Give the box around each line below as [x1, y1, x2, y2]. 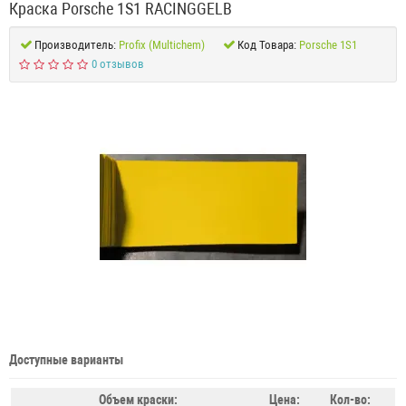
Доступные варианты [9, 353, 123, 368]
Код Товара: [237, 38, 296, 53]
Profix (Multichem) [119, 38, 205, 53]
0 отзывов [91, 57, 144, 72]
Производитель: [34, 38, 116, 53]
